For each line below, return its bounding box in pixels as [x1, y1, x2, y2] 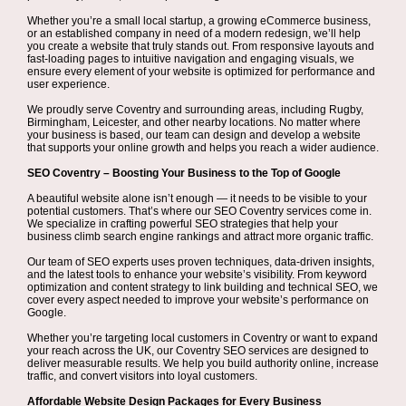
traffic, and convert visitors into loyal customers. [27, 370, 257, 382]
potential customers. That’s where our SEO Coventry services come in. [27, 205, 372, 217]
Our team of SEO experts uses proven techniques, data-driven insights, [27, 256, 374, 268]
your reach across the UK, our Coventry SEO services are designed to [27, 344, 369, 357]
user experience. [27, 78, 110, 91]
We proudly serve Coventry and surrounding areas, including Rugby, [27, 103, 363, 116]
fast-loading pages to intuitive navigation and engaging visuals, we [27, 53, 354, 65]
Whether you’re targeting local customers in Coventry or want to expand [27, 332, 378, 344]
